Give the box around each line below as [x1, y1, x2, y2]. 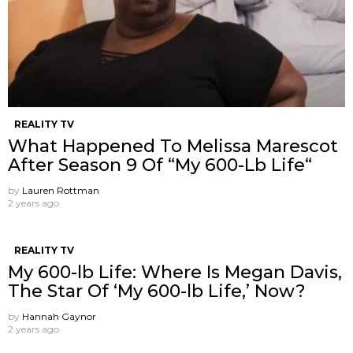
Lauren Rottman [22, 184, 99, 197]
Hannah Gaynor [22, 310, 96, 323]
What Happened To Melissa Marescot [8, 136, 338, 158]
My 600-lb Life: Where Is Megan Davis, [8, 262, 342, 284]
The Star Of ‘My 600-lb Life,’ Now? [8, 281, 306, 303]
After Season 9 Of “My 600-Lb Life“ [8, 154, 312, 176]
